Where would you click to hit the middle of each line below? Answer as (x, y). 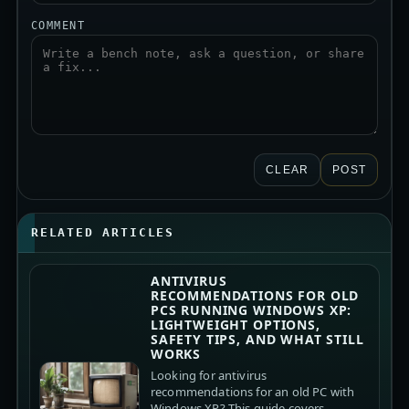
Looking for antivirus (209, 375)
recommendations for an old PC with (252, 391)
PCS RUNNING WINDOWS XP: (251, 309)
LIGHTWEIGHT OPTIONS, (235, 324)
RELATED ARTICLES (103, 232)
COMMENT (58, 25)
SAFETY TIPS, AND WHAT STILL (257, 339)
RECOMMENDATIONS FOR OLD (255, 295)
